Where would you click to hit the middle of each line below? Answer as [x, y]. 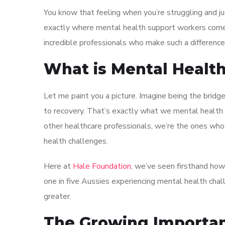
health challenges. [76, 141]
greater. [58, 196]
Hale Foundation [102, 166]
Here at [58, 166]
